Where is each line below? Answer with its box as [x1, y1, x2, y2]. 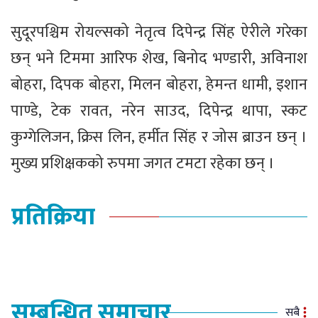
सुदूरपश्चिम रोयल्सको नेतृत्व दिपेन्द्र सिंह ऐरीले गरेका [11, 19, 307, 46]
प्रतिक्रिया [11, 197, 95, 238]
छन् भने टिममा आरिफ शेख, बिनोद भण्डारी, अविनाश [11, 45, 307, 72]
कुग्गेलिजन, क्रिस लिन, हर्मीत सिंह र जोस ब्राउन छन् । [11, 124, 307, 151]
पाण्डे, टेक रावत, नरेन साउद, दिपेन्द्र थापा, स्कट [11, 98, 307, 125]
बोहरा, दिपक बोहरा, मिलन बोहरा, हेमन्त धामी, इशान [11, 72, 307, 99]
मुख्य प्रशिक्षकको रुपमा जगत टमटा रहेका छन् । [11, 150, 275, 177]
